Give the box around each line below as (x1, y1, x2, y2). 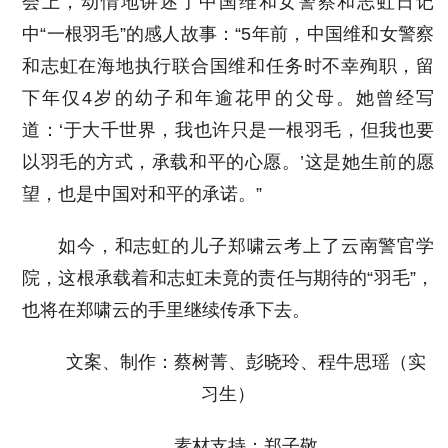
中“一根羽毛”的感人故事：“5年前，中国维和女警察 (22, 24, 435, 44)
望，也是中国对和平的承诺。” (22, 184, 263, 204)
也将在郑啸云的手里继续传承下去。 (22, 300, 311, 320)
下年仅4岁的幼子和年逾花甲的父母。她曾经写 (22, 88, 435, 108)
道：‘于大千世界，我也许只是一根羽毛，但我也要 (22, 120, 435, 140)
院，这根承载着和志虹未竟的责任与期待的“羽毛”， (22, 268, 435, 288)
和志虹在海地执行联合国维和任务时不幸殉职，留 (22, 56, 435, 76)
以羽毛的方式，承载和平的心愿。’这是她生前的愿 (22, 152, 435, 172)
